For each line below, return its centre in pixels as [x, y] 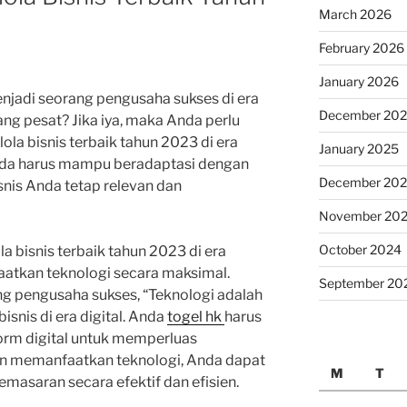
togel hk [196, 316]
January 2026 [358, 81]
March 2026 [355, 14]
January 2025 [358, 148]
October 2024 [360, 249]
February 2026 [361, 47]
